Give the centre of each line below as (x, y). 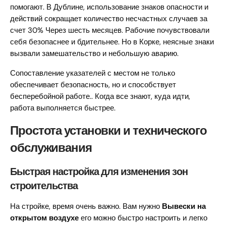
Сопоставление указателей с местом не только (93, 73)
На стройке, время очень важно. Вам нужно (86, 207)
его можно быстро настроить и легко (143, 218)
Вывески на (184, 207)
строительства (44, 186)
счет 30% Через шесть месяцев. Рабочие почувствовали (110, 31)
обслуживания (51, 148)
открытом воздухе (44, 218)
